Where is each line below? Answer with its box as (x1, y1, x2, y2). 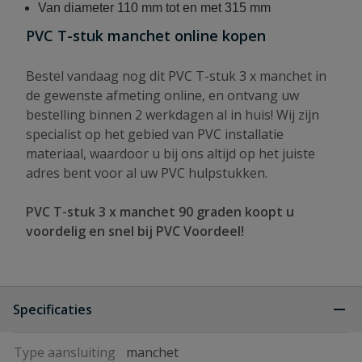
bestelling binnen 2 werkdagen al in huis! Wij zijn (26, 106, 319, 124)
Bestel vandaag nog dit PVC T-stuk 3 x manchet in (26, 67, 326, 85)
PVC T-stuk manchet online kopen (26, 26, 266, 45)
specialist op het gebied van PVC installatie (26, 125, 284, 143)
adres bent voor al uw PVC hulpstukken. (26, 164, 267, 182)
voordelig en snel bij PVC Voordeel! (26, 222, 244, 240)
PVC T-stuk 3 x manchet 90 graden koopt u (26, 203, 294, 221)
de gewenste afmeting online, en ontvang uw (26, 86, 299, 104)
